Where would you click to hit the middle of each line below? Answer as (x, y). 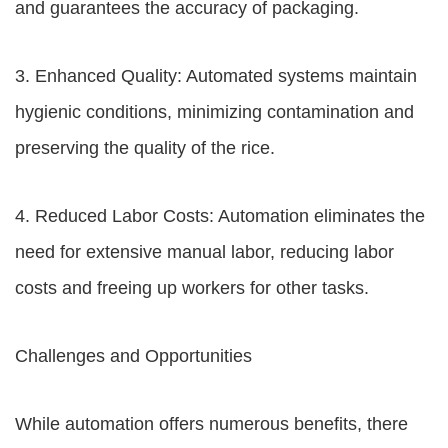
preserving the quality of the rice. (145, 148)
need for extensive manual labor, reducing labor (204, 252)
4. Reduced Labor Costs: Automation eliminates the (220, 216)
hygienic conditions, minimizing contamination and (214, 112)
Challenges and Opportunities (133, 356)
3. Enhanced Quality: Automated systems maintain (216, 76)
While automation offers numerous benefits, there (211, 424)
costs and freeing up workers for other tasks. (192, 288)
